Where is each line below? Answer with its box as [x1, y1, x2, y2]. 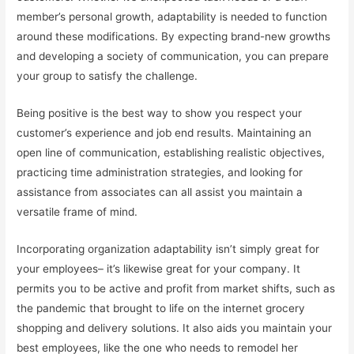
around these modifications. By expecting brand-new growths [17, 30, 331, 43]
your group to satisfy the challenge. [17, 70, 198, 83]
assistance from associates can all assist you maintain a [17, 186, 303, 199]
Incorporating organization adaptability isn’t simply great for [17, 242, 320, 255]
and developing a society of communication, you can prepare [17, 50, 330, 63]
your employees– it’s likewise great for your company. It [17, 262, 301, 275]
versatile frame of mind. [17, 205, 138, 219]
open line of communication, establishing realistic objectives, [17, 146, 326, 160]
